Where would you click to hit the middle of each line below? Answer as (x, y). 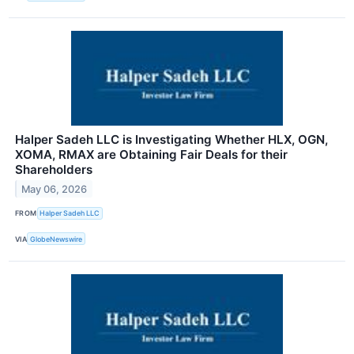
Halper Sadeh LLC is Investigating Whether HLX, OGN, (171, 139)
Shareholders (54, 169)
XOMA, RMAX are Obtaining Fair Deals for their (151, 154)
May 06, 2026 (55, 189)
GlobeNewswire (56, 239)
